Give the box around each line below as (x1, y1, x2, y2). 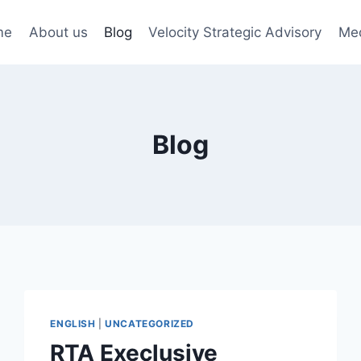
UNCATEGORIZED (105, 317, 195, 330)
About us (28, 23, 88, 40)
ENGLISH (50, 317, 96, 330)
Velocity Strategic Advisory (148, 23, 322, 40)
